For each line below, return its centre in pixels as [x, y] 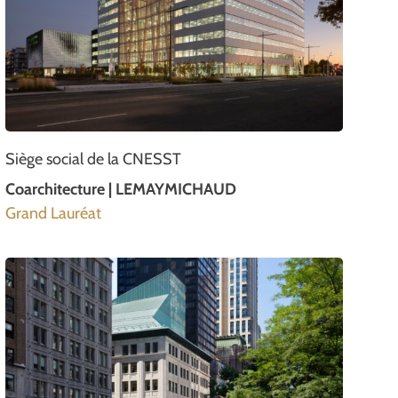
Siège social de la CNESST [93, 159]
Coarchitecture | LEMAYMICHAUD [121, 189]
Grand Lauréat [53, 213]
